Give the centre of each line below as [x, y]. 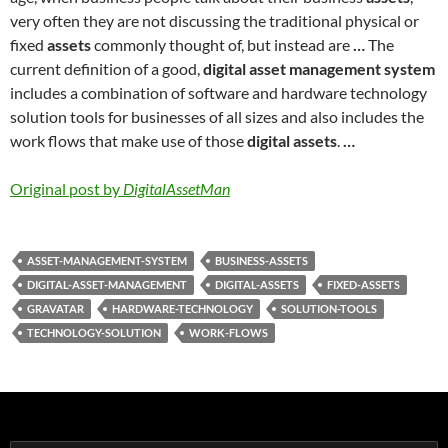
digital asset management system [319, 68]
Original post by [66, 188]
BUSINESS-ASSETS [261, 260]
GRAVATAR [55, 308]
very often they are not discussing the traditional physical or [214, 20]
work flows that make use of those [128, 140]
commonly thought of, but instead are [222, 44]
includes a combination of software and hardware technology [218, 92]
